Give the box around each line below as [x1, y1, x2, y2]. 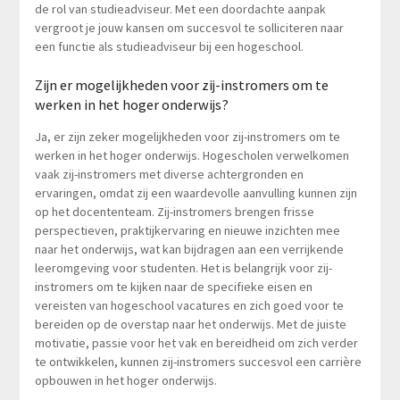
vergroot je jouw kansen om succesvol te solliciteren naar [34, 19, 344, 36]
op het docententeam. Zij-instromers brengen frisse [34, 203, 314, 220]
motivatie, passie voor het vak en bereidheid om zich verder [34, 334, 358, 351]
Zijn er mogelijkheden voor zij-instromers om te [34, 75, 329, 94]
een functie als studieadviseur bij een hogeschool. [34, 37, 304, 54]
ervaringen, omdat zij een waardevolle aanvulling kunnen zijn [34, 184, 357, 201]
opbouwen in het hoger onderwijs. [34, 371, 217, 388]
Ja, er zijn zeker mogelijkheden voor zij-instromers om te [34, 128, 340, 145]
